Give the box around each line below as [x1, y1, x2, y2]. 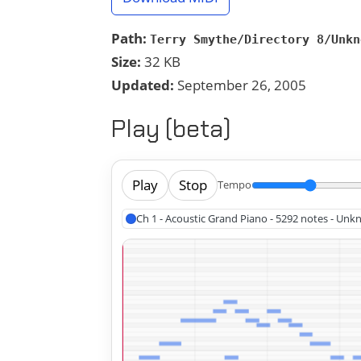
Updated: [111, 75, 174, 94]
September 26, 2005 [174, 75, 306, 94]
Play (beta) [111, 112, 231, 144]
